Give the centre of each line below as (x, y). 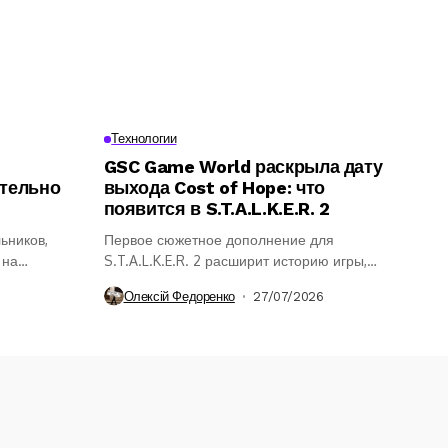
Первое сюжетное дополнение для (218, 240)
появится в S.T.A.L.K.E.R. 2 (216, 209)
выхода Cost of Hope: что (214, 188)
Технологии (144, 139)
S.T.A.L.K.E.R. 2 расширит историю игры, (235, 261)
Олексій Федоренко (179, 296)
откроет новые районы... (184, 282)
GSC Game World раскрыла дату (243, 167)
